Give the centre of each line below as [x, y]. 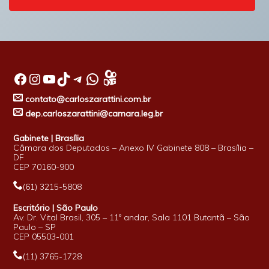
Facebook [17, 78]
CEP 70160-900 [44, 167]
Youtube [46, 78]
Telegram [77, 78]
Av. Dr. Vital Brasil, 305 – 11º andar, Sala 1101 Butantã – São [132, 218]
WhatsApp [89, 78]
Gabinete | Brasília [49, 138]
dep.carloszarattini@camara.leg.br [93, 113]
